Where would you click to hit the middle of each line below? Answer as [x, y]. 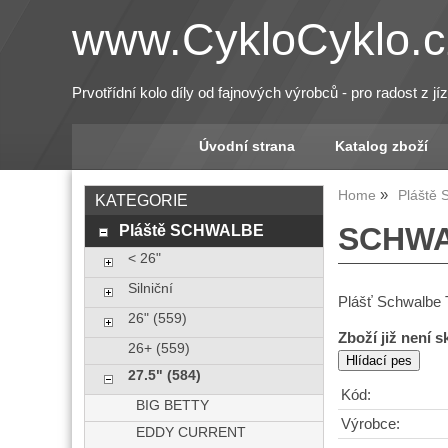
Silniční [150, 288]
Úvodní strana [246, 146]
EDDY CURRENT [191, 432]
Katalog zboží [381, 146]
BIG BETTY [173, 405]
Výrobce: [370, 424]
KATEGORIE [141, 200]
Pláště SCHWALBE [191, 230]
